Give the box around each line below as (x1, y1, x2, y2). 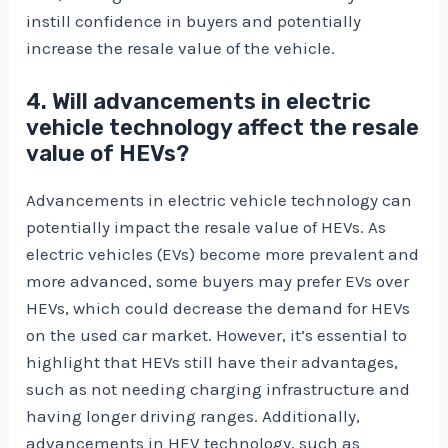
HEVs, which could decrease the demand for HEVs (26, 297, 411, 318)
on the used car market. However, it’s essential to (26, 324, 408, 345)
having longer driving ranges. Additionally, (26, 405, 361, 426)
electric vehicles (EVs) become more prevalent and (26, 243, 420, 264)
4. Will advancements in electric (26, 87, 372, 115)
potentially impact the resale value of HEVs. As (26, 216, 387, 237)
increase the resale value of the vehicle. (26, 37, 336, 58)
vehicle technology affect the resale (26, 113, 420, 141)
